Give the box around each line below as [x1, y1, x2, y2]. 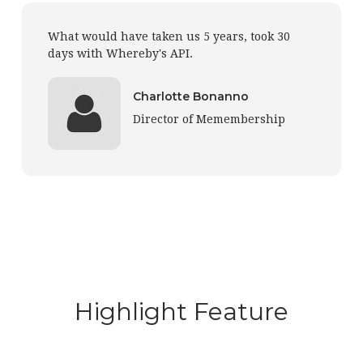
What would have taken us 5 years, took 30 [48, 30, 290, 44]
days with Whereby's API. [48, 47, 193, 61]
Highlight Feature [75, 297, 288, 327]
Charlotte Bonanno [133, 89, 249, 105]
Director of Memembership [133, 113, 285, 126]
